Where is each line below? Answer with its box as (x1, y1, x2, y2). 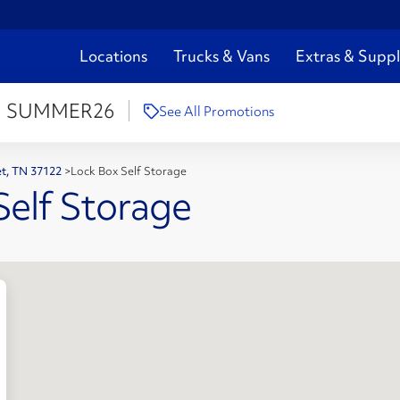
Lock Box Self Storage (71, 163, 187, 179)
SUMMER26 (5, 98, 114, 125)
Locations (79, 46, 147, 67)
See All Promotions (158, 103, 274, 121)
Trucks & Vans (173, 46, 270, 67)
